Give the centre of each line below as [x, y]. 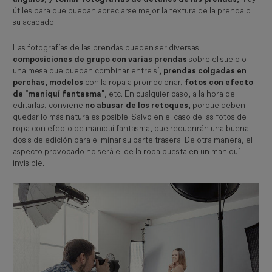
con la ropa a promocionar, [134, 83]
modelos [66, 83]
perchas [29, 83]
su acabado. [35, 23]
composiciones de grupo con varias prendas [100, 60]
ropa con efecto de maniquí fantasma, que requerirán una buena [131, 129]
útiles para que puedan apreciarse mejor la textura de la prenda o [132, 11]
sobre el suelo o [217, 60]
